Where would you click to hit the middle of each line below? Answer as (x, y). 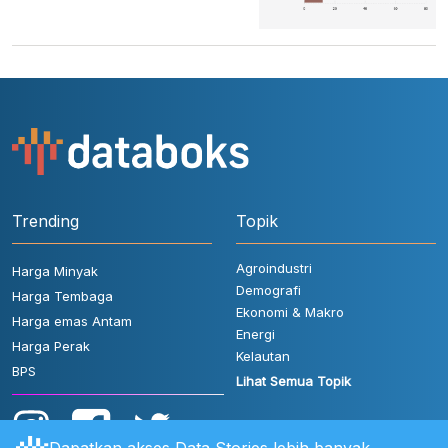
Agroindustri (274, 268)
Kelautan (263, 356)
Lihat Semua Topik (293, 381)
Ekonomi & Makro (290, 312)
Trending (45, 221)
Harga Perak (51, 346)
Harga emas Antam (72, 321)
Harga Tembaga (62, 296)
